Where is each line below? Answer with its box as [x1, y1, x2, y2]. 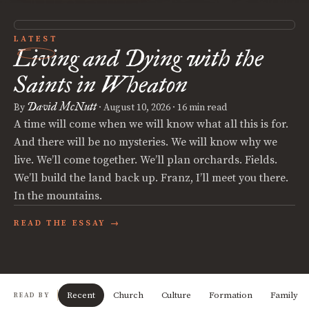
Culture [161, 290, 191, 301]
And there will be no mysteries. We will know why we [14, 135, 277, 149]
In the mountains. [14, 189, 102, 203]
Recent [66, 290, 95, 301]
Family [270, 290, 298, 301]
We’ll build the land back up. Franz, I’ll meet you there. [14, 171, 288, 185]
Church [112, 290, 143, 301]
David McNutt [27, 100, 97, 113]
